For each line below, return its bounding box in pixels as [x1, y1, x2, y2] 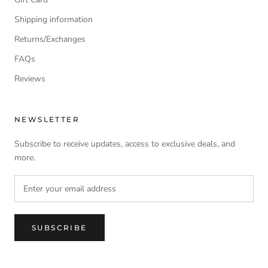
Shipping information [14, 13, 93, 25]
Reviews [14, 72, 45, 84]
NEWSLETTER [14, 114, 80, 124]
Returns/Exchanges [14, 33, 86, 45]
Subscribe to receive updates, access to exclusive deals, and [14, 138, 235, 150]
